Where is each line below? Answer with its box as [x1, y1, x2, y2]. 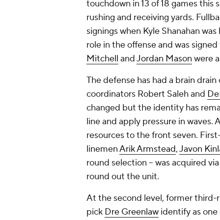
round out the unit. [86, 171, 161, 183]
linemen [86, 143, 119, 155]
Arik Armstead [119, 143, 176, 155]
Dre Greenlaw [105, 206, 159, 218]
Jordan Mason [137, 53, 192, 65]
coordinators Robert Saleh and [86, 88, 207, 100]
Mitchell [86, 53, 118, 65]
